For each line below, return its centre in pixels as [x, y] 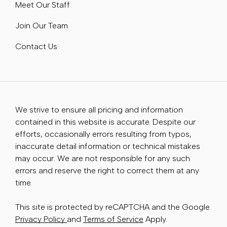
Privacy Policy [41, 219]
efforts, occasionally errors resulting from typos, [103, 134]
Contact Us [36, 47]
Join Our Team [42, 26]
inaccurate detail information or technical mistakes [108, 146]
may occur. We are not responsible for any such [103, 159]
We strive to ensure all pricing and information [99, 110]
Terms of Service [113, 219]
